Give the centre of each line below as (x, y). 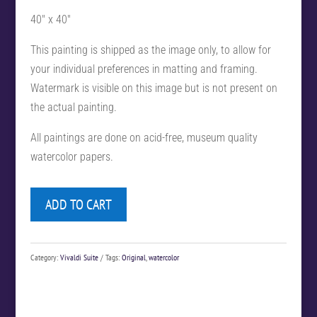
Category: (45, 257)
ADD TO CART (78, 204)
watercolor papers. (71, 156)
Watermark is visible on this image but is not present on (154, 88)
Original (133, 257)
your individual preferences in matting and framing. (144, 69)
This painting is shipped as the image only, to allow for (150, 50)
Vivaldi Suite (79, 257)
